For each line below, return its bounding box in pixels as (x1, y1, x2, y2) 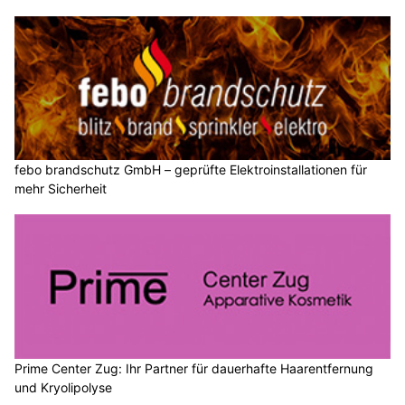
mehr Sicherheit (14, 181, 107, 197)
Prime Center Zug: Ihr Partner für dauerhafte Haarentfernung (14, 360, 373, 376)
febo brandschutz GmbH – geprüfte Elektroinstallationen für (14, 162, 367, 178)
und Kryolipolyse (14, 379, 112, 395)
